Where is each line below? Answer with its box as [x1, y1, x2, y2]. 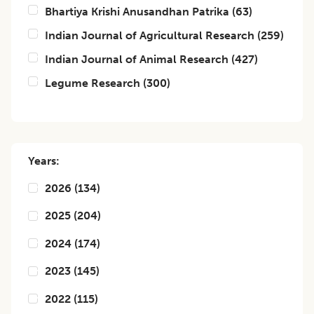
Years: [28, 154, 60, 168]
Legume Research [45, 76, 140, 90]
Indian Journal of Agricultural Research [45, 29, 254, 42]
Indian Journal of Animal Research [45, 53, 228, 66]
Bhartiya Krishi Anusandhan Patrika [45, 5, 229, 18]
